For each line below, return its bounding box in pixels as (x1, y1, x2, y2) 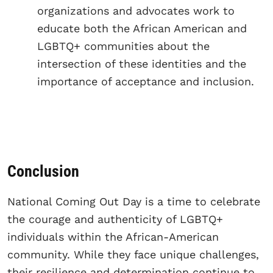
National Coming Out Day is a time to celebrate (7, 195, 260, 208)
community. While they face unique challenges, (7, 248, 259, 261)
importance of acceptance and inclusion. (37, 74, 254, 88)
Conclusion (7, 162, 79, 181)
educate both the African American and (37, 21, 247, 35)
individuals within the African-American (7, 230, 219, 244)
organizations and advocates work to (37, 4, 235, 17)
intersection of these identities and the (37, 57, 246, 70)
